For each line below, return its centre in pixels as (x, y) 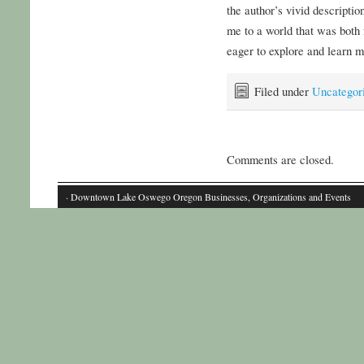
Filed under (283, 91)
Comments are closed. (280, 159)
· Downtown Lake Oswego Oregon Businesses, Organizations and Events (209, 196)
